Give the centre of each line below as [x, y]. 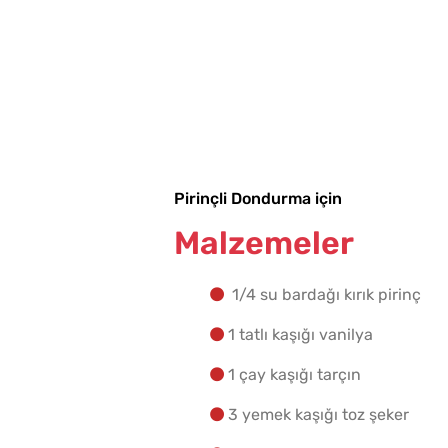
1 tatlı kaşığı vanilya [300, 335]
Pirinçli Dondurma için [258, 199]
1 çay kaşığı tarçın [294, 375]
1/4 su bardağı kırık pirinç [324, 295]
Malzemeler [264, 243]
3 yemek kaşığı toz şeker [318, 415]
